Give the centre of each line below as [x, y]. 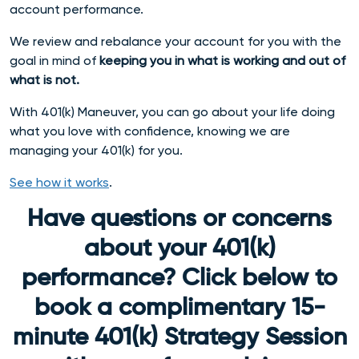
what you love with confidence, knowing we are [150, 131]
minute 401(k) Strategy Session [179, 338]
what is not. [46, 79]
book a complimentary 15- [179, 308]
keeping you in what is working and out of [222, 60]
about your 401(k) [179, 249]
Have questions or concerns [179, 219]
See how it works [59, 182]
